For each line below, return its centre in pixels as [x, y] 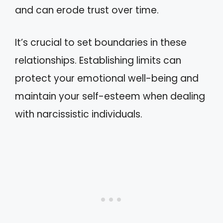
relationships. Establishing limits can [98, 60]
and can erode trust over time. [87, 10]
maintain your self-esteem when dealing [110, 96]
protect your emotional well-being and [107, 78]
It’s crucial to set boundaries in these [101, 42]
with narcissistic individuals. [79, 114]
